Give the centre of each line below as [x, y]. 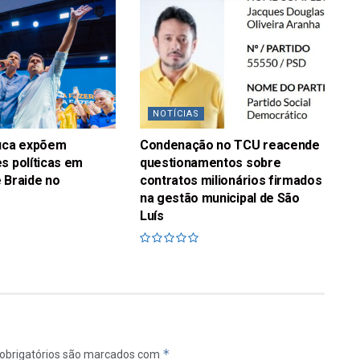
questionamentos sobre [210, 163]
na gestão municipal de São [219, 198]
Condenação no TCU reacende [229, 145]
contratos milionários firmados [231, 181]
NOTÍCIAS [176, 114]
